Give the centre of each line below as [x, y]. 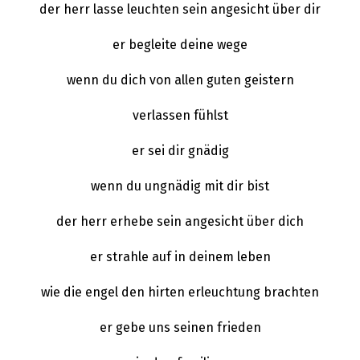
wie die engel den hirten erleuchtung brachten [180, 292]
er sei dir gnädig [180, 151]
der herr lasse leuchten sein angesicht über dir [180, 10]
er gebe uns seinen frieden [180, 328]
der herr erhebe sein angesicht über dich [180, 222]
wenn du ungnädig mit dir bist [180, 186]
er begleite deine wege [180, 45]
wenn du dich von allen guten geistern [180, 80]
